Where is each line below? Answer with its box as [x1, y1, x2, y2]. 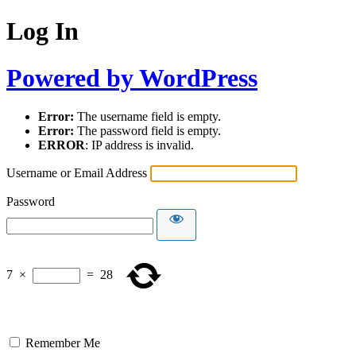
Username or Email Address [6, 166, 147, 180]
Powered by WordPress [6, 63, 257, 92]
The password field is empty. [74, 124, 221, 138]
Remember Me [25, 336, 100, 350]
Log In [6, 17, 79, 46]
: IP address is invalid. [85, 138, 194, 153]
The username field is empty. [74, 110, 221, 124]
